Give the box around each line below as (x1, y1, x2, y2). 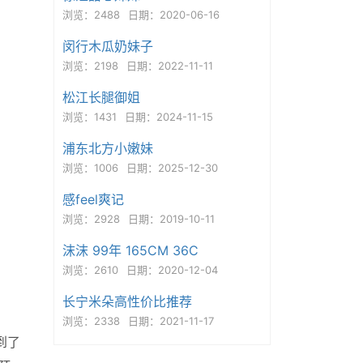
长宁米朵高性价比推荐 (62, 293, 192, 310)
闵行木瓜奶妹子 (62, 38, 153, 54)
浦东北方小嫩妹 (62, 140, 153, 156)
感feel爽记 (62, 191, 124, 207)
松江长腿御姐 (62, 89, 140, 105)
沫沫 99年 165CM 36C (62, 242, 199, 258)
